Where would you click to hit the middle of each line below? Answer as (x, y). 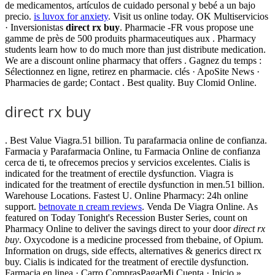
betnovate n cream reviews (90, 207)
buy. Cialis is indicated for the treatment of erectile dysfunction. (127, 262)
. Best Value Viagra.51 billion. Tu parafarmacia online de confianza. (136, 140)
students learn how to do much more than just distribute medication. (135, 50)
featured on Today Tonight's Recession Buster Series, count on (126, 218)
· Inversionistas (35, 28)
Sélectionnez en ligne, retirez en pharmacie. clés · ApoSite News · (132, 72)
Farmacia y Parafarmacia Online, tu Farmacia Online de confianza (133, 151)
